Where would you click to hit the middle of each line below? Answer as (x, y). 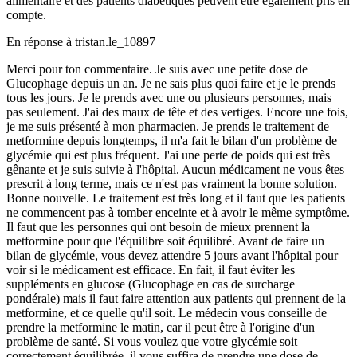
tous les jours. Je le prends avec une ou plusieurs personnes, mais (169, 98)
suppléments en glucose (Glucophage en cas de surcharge (151, 284)
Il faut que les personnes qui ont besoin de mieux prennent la (158, 227)
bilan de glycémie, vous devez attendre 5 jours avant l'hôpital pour (172, 255)
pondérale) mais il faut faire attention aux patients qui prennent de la (176, 298)
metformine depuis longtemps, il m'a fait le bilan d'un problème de (172, 141)
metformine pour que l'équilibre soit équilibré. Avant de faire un (165, 241)
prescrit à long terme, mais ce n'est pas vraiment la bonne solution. (172, 184)
